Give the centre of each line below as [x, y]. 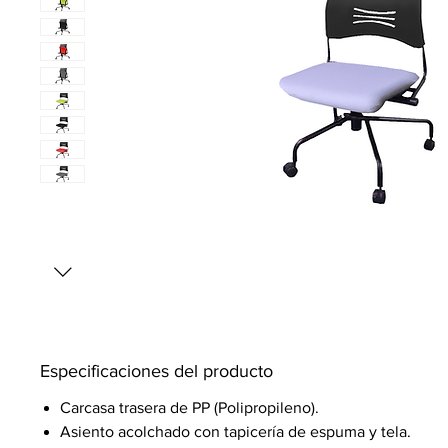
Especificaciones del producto [156, 371]
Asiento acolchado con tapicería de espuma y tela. [235, 431]
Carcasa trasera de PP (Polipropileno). [189, 407]
